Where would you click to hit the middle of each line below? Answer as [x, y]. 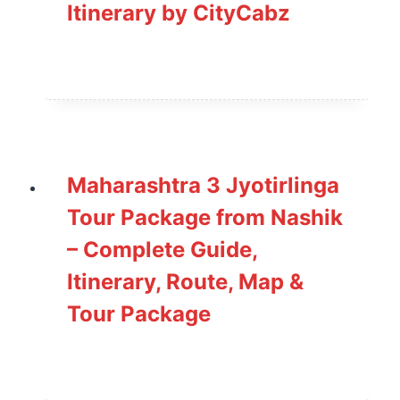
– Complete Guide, [162, 249]
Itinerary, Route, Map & [185, 281]
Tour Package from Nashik [205, 217]
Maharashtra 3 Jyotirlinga [203, 185]
